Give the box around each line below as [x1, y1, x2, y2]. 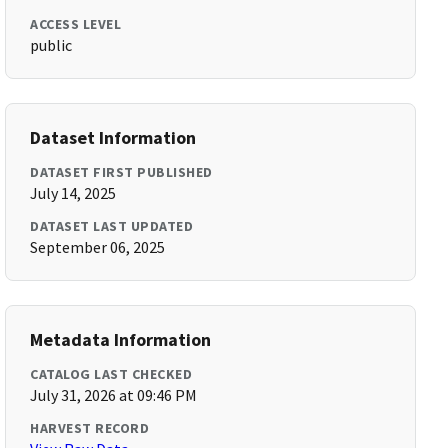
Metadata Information [30, 328, 212, 351]
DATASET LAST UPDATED [30, 217, 194, 235]
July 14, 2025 [30, 183, 117, 203]
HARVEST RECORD [30, 419, 150, 437]
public [30, 35, 73, 55]
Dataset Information [30, 126, 197, 149]
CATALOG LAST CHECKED [30, 365, 193, 383]
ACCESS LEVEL [30, 15, 122, 33]
